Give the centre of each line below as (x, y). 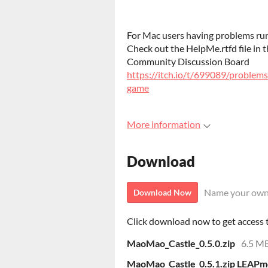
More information (164, 124)
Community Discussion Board (188, 61)
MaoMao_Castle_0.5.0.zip (181, 243)
